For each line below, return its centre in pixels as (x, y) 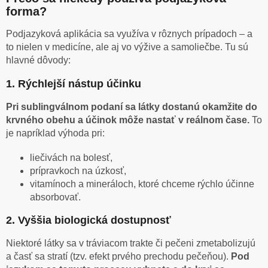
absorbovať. (55, 197)
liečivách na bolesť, (71, 158)
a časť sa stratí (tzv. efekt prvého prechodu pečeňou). (118, 257)
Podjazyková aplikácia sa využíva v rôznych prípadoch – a (129, 34)
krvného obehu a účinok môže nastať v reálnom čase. (128, 120)
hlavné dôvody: (38, 60)
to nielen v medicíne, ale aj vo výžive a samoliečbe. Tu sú (127, 47)
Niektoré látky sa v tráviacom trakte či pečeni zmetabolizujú (131, 243)
